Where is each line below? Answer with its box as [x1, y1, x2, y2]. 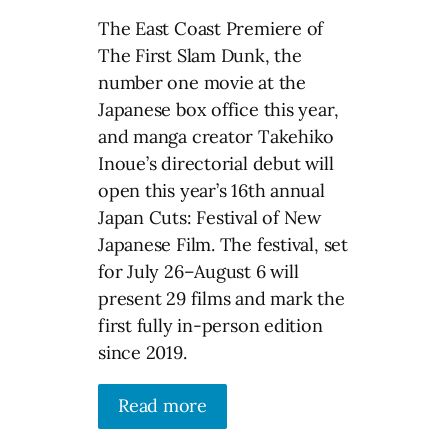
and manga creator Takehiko [98, 124, 335, 148]
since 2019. [98, 340, 187, 364]
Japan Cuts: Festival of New [98, 205, 322, 229]
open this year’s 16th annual [98, 178, 325, 202]
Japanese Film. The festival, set [98, 232, 348, 256]
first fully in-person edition [98, 313, 323, 337]
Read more [118, 393, 208, 417]
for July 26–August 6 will [98, 259, 299, 283]
